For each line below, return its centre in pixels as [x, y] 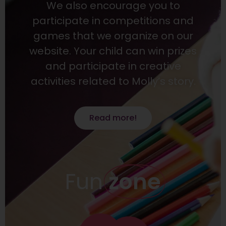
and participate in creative [113, 66]
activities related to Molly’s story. [113, 81]
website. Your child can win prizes [113, 51]
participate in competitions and [113, 21]
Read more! [113, 118]
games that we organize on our [113, 36]
